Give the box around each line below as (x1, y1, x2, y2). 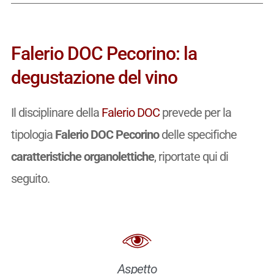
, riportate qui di (154, 149, 228, 165)
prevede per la (159, 105, 231, 120)
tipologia (10, 127, 55, 143)
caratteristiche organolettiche (10, 149, 154, 165)
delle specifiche (158, 127, 237, 143)
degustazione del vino (10, 67, 177, 89)
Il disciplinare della (10, 105, 102, 120)
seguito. (10, 171, 50, 187)
